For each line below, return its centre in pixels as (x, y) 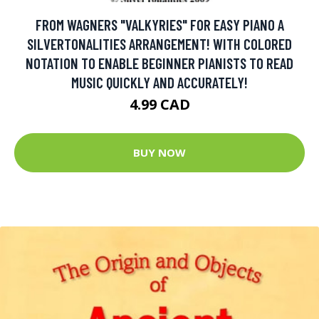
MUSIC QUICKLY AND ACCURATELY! (159, 82)
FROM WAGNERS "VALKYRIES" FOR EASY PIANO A (159, 24)
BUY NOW (159, 153)
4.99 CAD (159, 104)
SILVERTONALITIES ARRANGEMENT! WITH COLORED (159, 43)
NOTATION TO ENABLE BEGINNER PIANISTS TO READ (159, 63)
